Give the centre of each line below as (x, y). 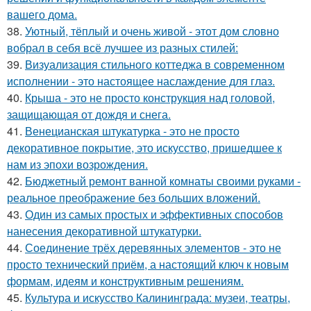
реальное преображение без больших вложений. (134, 197)
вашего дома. (42, 14)
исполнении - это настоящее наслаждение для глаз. (141, 81)
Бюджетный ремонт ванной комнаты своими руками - (163, 181)
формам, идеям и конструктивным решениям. (125, 281)
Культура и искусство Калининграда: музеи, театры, (158, 297)
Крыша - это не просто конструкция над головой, (150, 98)
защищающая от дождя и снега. (89, 114)
